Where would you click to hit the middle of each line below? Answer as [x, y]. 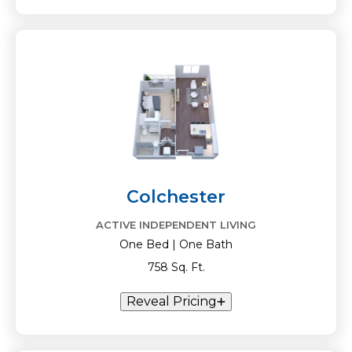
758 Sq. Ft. [176, 267]
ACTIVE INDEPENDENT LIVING [176, 225]
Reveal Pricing [172, 301]
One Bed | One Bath [176, 244]
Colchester [176, 197]
